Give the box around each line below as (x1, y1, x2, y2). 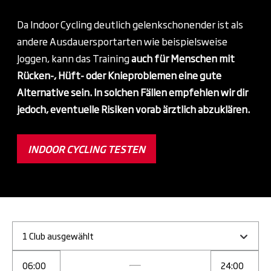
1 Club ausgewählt (22, 229, 94, 243)
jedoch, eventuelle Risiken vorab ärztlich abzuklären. (17, 102, 250, 117)
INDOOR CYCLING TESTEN (28, 142, 145, 157)
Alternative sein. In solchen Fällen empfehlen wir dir (17, 85, 248, 100)
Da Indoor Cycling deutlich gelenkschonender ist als (17, 17, 243, 32)
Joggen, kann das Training (17, 51, 131, 66)
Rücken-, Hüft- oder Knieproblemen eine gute (17, 68, 221, 83)
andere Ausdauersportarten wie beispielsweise (17, 34, 227, 49)
